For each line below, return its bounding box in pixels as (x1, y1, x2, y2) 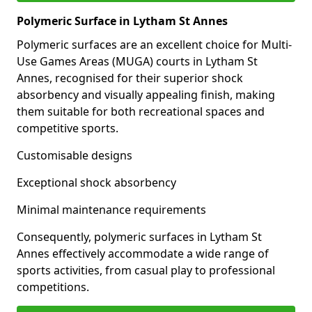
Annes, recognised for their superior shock (17, 70, 243, 86)
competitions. (17, 279, 89, 295)
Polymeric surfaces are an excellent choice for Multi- (17, 37, 292, 52)
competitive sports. (17, 120, 118, 136)
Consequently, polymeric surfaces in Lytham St (17, 229, 262, 244)
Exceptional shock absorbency (17, 175, 176, 190)
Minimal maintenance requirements (17, 202, 206, 217)
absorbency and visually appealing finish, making (17, 87, 275, 102)
